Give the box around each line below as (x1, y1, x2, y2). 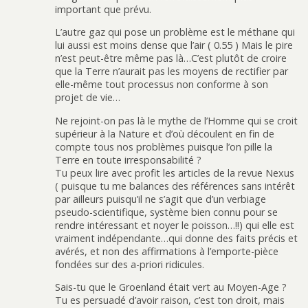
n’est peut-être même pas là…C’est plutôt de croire (55, 52, 287, 65)
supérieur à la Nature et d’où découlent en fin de (55, 126, 274, 140)
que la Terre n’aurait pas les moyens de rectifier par (55, 65, 288, 78)
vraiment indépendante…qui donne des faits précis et (55, 231, 298, 245)
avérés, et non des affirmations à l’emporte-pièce (55, 244, 278, 258)
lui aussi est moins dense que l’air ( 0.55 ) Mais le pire (55, 38, 293, 52)
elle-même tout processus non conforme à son (55, 78, 268, 91)
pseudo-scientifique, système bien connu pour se (55, 205, 278, 219)
